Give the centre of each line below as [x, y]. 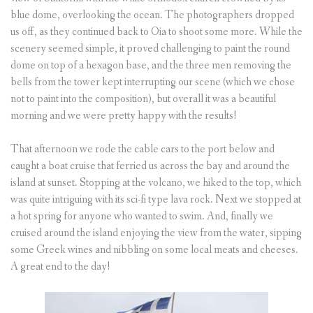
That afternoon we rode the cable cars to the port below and [143, 150]
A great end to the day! [60, 267]
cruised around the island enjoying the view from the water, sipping [156, 233]
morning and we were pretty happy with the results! [124, 116]
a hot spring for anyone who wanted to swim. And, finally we [142, 217]
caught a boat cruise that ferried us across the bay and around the [150, 166]
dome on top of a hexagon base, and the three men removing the [151, 66]
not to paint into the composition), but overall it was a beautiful [143, 99]
